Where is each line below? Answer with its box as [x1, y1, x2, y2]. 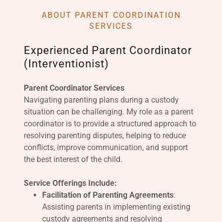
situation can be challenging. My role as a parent [24, 107, 193, 116]
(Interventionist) [24, 57, 109, 70]
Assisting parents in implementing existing [42, 202, 190, 212]
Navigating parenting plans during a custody [24, 95, 179, 105]
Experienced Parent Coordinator [24, 44, 192, 56]
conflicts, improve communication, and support [24, 143, 188, 152]
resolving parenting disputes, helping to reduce [24, 131, 186, 140]
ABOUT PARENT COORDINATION [41, 10, 181, 20]
